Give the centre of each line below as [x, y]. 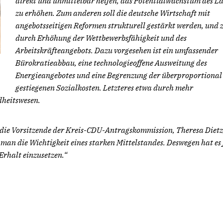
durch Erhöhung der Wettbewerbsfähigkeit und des [101, 38]
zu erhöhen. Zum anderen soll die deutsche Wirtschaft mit [113, 13]
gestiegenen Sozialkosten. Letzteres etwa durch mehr [104, 88]
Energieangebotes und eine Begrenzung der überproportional [119, 75]
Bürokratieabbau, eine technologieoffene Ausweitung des [111, 63]
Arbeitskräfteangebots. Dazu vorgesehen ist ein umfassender [117, 50]
